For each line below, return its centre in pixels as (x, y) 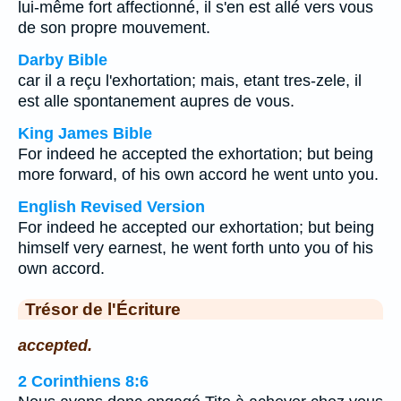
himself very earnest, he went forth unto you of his (196, 248)
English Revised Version (111, 207)
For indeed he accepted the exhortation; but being (196, 154)
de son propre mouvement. (114, 28)
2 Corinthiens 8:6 (83, 382)
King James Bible (85, 133)
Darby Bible (63, 60)
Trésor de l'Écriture (103, 309)
